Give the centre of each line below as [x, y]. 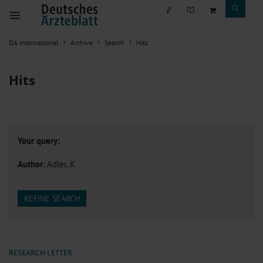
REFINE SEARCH [52, 199]
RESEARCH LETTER [41, 253]
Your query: [39, 140]
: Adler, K [59, 164]
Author [30, 164]
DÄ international [34, 43]
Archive [82, 43]
